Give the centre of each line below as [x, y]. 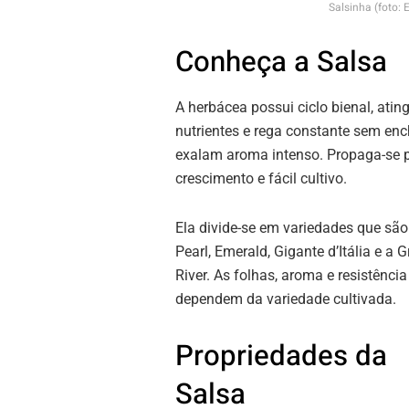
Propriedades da [281, 356]
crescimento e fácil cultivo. [261, 178]
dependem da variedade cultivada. [286, 299]
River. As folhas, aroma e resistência [291, 275]
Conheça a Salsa [281, 63]
